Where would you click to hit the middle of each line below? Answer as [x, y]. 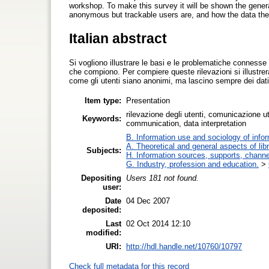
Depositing [101, 178]
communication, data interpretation [186, 123]
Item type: [103, 100]
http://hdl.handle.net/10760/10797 [184, 246]
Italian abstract [118, 38]
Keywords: [102, 118]
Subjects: [104, 150]
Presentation [148, 100]
